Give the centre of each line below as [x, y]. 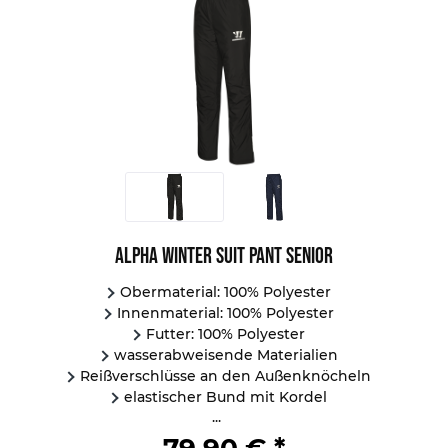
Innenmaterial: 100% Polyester [226, 313]
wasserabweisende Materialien [225, 355]
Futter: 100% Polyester [226, 334]
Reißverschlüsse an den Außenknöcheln [226, 376]
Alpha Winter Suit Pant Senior [224, 256]
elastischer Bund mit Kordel [226, 397]
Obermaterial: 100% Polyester [226, 292]
